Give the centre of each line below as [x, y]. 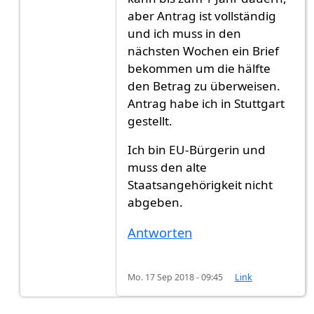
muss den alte [168, 168]
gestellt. [150, 121]
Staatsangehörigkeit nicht [200, 185]
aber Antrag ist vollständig [202, 16]
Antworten [160, 233]
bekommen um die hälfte [199, 69]
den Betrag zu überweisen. [204, 86]
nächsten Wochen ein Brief [204, 51]
